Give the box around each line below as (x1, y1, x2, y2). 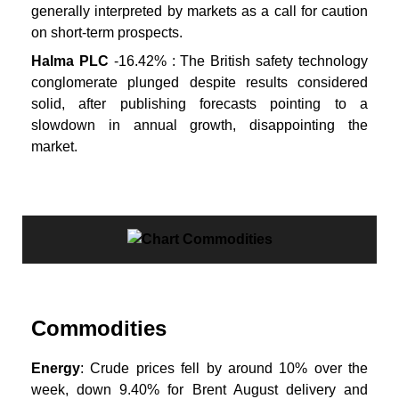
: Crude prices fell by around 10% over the (80, 360, 368, 376)
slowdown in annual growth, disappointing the (31, 117, 368, 133)
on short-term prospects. (31, 25, 183, 41)
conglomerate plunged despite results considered (31, 74, 368, 90)
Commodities (31, 315, 167, 340)
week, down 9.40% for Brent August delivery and (31, 381, 368, 397)
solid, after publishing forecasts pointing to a (31, 95, 368, 111)
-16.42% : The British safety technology (108, 53, 369, 69)
